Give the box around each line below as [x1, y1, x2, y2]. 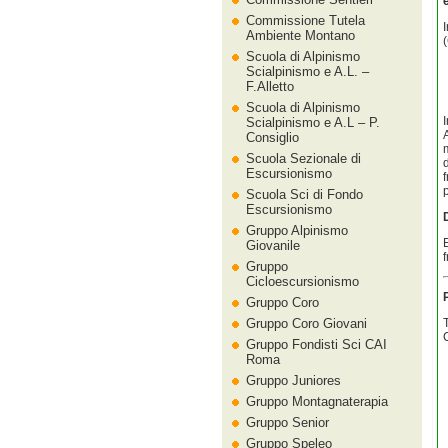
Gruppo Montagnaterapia [246, 394, 388, 409]
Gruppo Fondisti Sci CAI [246, 337, 387, 352]
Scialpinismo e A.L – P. [246, 115, 380, 130]
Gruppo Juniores [246, 373, 341, 388]
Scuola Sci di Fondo [246, 187, 363, 202]
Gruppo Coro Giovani [246, 316, 367, 331]
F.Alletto [246, 79, 294, 94]
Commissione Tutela [246, 13, 365, 28]
